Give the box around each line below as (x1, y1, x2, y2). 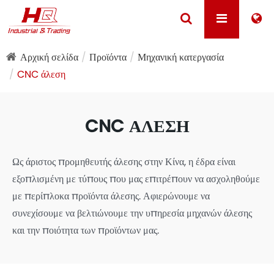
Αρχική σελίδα (20, 50, 78, 64)
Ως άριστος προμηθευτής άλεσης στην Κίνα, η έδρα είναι (12, 154, 235, 169)
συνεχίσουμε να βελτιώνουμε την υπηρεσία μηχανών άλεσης (12, 206, 252, 220)
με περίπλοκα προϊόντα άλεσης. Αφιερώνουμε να (12, 188, 210, 203)
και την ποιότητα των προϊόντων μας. (12, 223, 159, 237)
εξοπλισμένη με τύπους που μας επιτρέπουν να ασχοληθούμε (12, 171, 260, 186)
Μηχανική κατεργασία (138, 50, 224, 64)
